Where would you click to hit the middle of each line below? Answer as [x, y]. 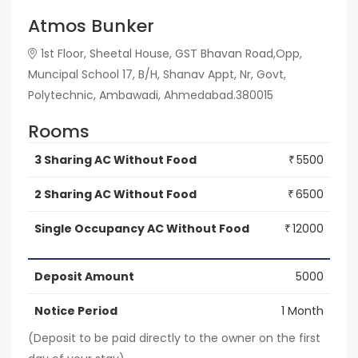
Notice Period [76, 310]
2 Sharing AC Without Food [115, 194]
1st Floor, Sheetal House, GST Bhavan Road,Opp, [171, 53]
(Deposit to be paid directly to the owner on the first [174, 338]
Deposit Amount [84, 276]
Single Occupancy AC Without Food [142, 228]
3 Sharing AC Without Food [115, 159]
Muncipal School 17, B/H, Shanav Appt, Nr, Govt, [157, 74]
